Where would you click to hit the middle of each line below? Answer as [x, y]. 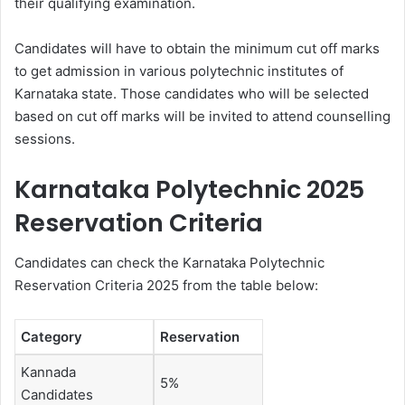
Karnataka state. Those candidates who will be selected [192, 93]
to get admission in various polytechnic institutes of [179, 71]
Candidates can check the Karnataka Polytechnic [170, 263]
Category [53, 337]
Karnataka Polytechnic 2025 [189, 189]
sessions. [45, 138]
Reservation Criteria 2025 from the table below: [166, 286]
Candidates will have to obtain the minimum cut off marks [197, 48]
